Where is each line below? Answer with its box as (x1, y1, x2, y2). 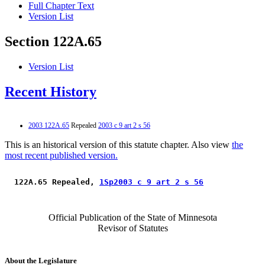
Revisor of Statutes (97, 222, 168, 233)
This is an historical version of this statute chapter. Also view (5, 139, 232, 150)
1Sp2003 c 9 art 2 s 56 (99, 177, 203, 186)
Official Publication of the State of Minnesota (48, 212, 217, 222)
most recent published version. (5, 150, 118, 160)
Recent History (5, 84, 96, 100)
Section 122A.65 (5, 34, 102, 50)
